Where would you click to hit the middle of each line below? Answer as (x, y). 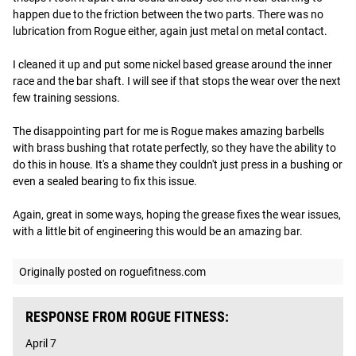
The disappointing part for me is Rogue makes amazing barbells (168, 131)
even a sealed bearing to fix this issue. (106, 181)
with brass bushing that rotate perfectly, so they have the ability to (174, 148)
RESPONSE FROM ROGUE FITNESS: (127, 317)
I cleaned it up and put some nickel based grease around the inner (172, 64)
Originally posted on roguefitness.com (112, 272)
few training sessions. (66, 98)
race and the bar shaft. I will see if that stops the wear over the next (177, 81)
